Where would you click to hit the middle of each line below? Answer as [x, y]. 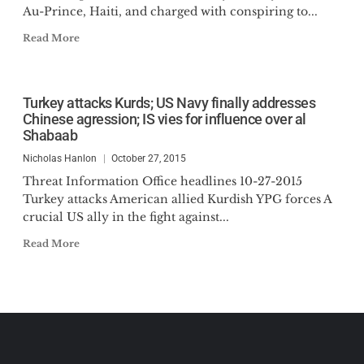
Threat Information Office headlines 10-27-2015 [162, 181]
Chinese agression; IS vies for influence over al [164, 119]
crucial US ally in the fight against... [126, 217]
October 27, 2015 [148, 158]
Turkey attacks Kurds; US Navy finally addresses [169, 103]
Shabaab [50, 135]
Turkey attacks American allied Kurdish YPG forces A [177, 199]
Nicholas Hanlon [59, 158]
